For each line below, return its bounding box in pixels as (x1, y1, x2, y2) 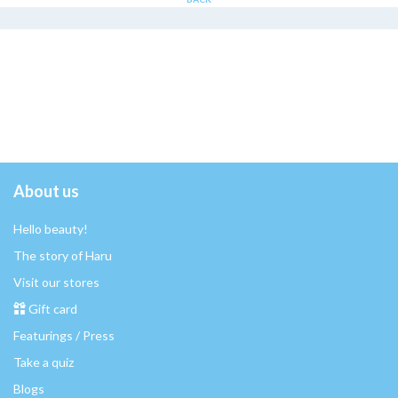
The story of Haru (13, 248, 112, 264)
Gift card (28, 301, 77, 317)
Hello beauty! (13, 221, 88, 237)
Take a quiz (13, 354, 74, 370)
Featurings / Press (13, 328, 115, 344)
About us (13, 181, 79, 202)
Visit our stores (13, 275, 99, 291)
